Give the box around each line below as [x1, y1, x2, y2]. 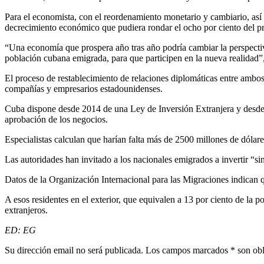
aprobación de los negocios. [5, 114, 108, 124]
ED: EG [5, 225, 36, 235]
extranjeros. [5, 204, 48, 215]
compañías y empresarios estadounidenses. [5, 83, 163, 94]
